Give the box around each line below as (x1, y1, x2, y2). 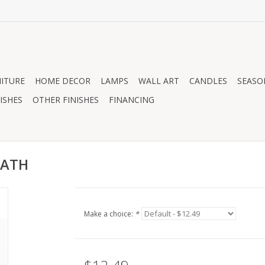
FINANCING (109, 94, 154, 105)
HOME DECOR (35, 75, 91, 86)
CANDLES (189, 75, 227, 86)
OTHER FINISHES (33, 94, 99, 105)
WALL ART (138, 75, 179, 86)
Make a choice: (83, 209, 135, 219)
